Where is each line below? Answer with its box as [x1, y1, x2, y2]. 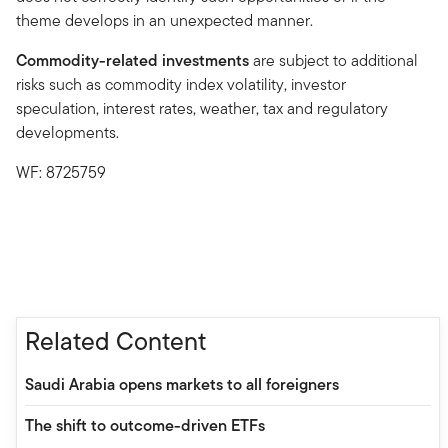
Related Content [25, 323, 206, 360]
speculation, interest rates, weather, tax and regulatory [16, 97, 388, 121]
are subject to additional [249, 49, 418, 73]
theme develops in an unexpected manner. [16, 9, 313, 33]
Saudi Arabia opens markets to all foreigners [25, 373, 339, 397]
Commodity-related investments [16, 49, 249, 73]
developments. [16, 121, 119, 145]
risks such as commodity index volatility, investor [16, 73, 346, 97]
